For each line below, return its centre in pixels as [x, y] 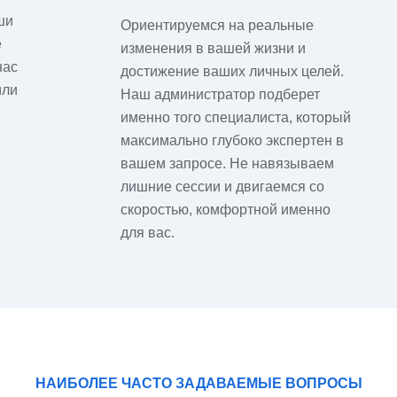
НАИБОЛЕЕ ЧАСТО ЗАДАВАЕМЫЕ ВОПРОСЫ [198, 383]
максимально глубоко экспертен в [232, 140]
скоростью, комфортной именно [225, 210]
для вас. [147, 233]
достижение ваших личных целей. [232, 71]
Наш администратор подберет [220, 94]
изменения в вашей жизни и [213, 48]
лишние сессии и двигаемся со [222, 187]
